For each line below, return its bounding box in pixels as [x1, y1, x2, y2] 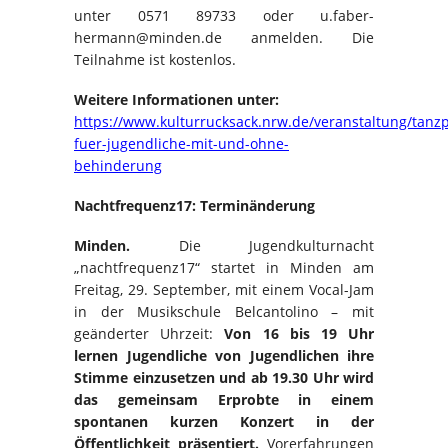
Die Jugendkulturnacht [130, 235, 374, 255]
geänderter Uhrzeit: [74, 323, 225, 343]
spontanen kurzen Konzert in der [74, 411, 374, 431]
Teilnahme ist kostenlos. [74, 49, 236, 69]
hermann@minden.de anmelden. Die [74, 27, 374, 47]
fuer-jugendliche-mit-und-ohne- [74, 133, 289, 153]
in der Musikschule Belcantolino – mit [74, 301, 374, 321]
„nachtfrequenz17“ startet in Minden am [74, 257, 374, 277]
